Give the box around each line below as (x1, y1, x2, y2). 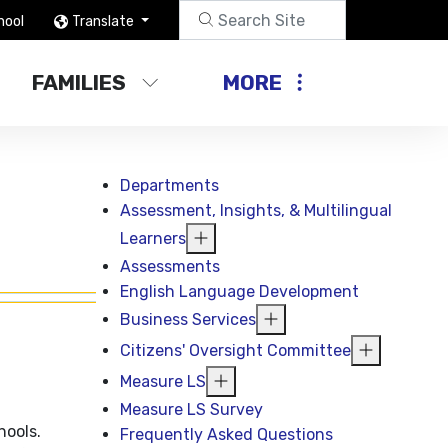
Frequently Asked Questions (120, 425, 334, 444)
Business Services (120, 310, 257, 329)
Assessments (120, 257, 221, 276)
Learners (120, 229, 187, 248)
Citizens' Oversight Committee (120, 341, 352, 360)
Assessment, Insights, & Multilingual (120, 201, 393, 220)
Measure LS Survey (120, 400, 264, 419)
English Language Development (120, 282, 360, 301)
